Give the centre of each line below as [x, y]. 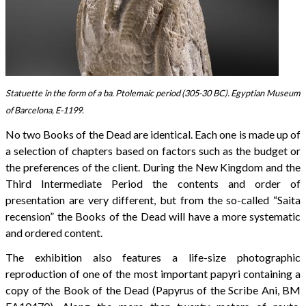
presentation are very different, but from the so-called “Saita [153, 200]
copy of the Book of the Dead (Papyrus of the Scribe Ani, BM [153, 290]
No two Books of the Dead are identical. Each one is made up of [153, 135]
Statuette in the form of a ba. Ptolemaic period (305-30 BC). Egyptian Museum [153, 93]
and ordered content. [54, 233]
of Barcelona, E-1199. [45, 110]
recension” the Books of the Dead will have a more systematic [153, 217]
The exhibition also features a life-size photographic [153, 258]
